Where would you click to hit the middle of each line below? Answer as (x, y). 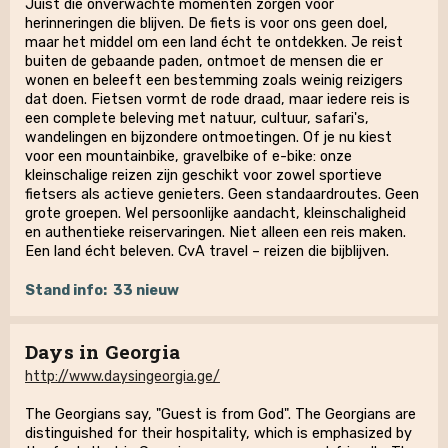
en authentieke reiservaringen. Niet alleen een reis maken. (215, 232)
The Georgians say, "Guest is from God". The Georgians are (220, 414)
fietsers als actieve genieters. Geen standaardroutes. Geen (222, 194)
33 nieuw (146, 290)
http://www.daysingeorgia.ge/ (122, 376)
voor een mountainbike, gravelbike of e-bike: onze (188, 156)
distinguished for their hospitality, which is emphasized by (218, 433)
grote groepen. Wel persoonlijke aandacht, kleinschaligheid (215, 213)
